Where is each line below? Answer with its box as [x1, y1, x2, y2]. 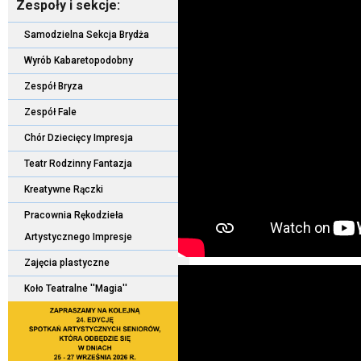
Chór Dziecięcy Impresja [23, 131, 133, 143]
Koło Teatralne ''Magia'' [23, 282, 127, 294]
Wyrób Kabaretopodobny [23, 54, 133, 66]
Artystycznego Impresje [23, 230, 132, 243]
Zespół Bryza [23, 80, 83, 92]
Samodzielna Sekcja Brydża [23, 28, 149, 40]
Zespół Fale [23, 106, 77, 118]
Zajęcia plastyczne [23, 256, 110, 268]
